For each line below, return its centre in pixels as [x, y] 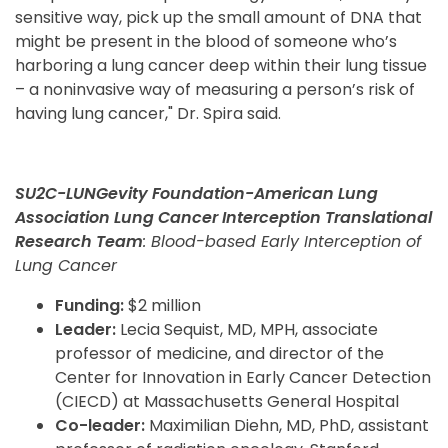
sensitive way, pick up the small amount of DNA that [218, 17]
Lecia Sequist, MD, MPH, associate [247, 329]
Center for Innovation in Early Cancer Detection [243, 377]
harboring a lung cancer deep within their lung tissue [221, 65]
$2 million [162, 305]
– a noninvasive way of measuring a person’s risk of [215, 89]
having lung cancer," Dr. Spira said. [148, 113]
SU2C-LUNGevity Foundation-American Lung [196, 193]
